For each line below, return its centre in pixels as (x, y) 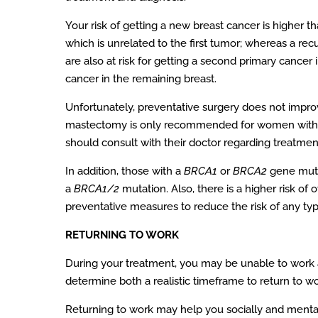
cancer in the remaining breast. (141, 79)
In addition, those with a (125, 171)
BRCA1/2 (97, 189)
